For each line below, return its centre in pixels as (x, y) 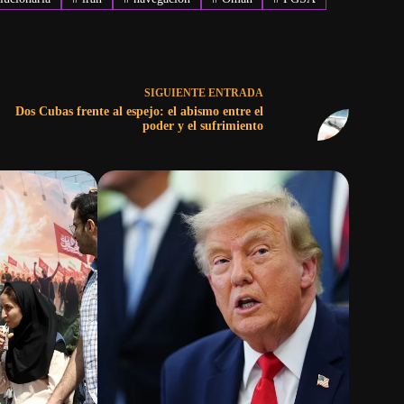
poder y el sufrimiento (202, 126)
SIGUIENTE (176, 93)
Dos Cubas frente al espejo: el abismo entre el (139, 112)
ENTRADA (235, 93)
